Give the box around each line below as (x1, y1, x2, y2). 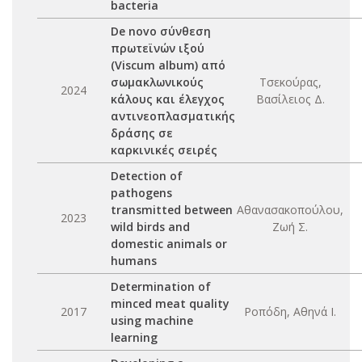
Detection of (111, 168, 183, 183)
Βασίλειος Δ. (255, 91, 325, 107)
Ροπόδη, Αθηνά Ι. (244, 304, 336, 319)
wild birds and (111, 219, 190, 234)
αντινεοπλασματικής (111, 108, 235, 124)
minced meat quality (111, 296, 229, 311)
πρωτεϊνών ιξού (111, 40, 204, 56)
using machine (111, 313, 193, 328)
